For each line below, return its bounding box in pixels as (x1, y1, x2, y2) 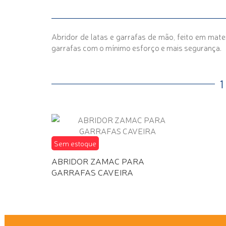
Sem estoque (54, 139, 96, 148)
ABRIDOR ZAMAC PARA (51, 155, 144, 166)
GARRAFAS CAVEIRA (51, 166, 133, 178)
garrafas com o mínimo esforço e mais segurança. (51, 42, 221, 53)
